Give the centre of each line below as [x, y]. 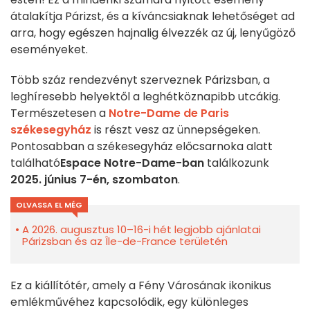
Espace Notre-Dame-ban [132, 163]
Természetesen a [58, 113]
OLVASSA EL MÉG [49, 205]
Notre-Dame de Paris [169, 113]
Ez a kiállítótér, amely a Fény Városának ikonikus [141, 286]
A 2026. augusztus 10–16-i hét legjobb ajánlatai [142, 230]
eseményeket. [49, 50]
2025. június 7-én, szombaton [94, 180]
